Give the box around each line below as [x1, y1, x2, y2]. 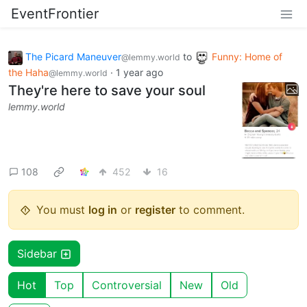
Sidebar [17, 247, 60, 261]
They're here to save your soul [8, 82, 206, 99]
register [135, 203, 175, 217]
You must [36, 203, 88, 217]
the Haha [8, 66, 49, 78]
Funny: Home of [212, 51, 282, 62]
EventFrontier [11, 5, 99, 22]
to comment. [175, 203, 245, 217]
